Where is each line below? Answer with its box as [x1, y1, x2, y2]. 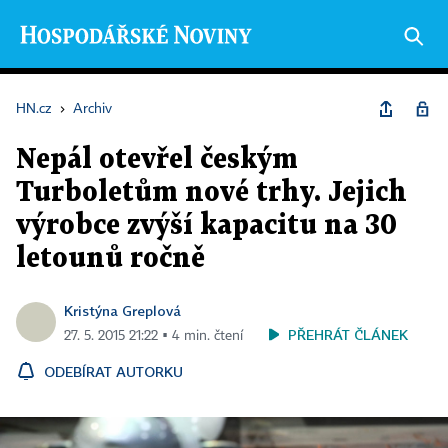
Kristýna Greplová [64, 302, 181, 319]
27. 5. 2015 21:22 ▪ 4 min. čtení [64, 329, 243, 343]
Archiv [73, 102, 112, 116]
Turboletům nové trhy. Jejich [16, 180, 407, 206]
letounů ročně [16, 246, 205, 272]
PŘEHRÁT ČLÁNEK [288, 326, 408, 343]
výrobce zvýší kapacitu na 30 [16, 213, 397, 239]
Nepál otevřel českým [16, 147, 298, 173]
